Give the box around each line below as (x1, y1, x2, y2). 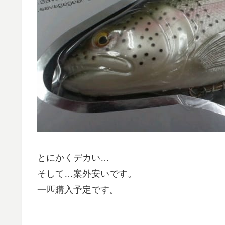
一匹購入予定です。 (37, 184, 119, 195)
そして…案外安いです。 (37, 168, 137, 179)
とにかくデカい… (37, 152, 109, 163)
